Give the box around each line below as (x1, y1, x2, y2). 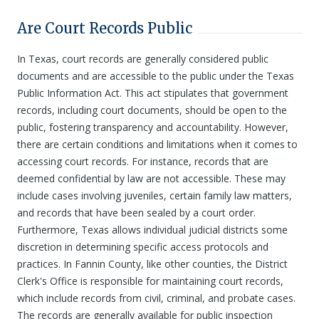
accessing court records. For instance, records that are (17, 155, 268, 168)
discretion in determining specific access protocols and (17, 240, 268, 253)
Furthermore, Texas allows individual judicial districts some (17, 223, 288, 236)
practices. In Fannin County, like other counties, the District (17, 257, 288, 271)
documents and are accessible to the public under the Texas (17, 69, 294, 83)
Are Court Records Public (17, 19, 192, 37)
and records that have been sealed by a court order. (17, 206, 256, 219)
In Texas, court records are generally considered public (17, 52, 268, 66)
